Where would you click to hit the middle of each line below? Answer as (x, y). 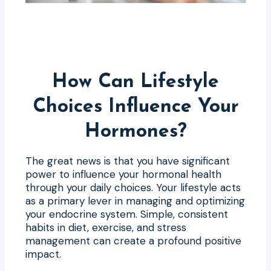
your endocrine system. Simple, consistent (127, 214)
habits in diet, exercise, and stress (106, 227)
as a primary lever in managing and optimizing (135, 201)
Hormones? (135, 132)
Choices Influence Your (135, 107)
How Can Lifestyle (135, 82)
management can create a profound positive (133, 240)
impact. (43, 254)
